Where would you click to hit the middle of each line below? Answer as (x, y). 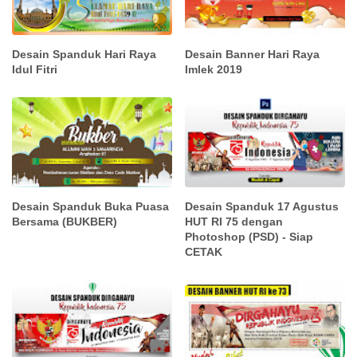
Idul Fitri (35, 70)
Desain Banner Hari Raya (253, 55)
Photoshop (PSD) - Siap (249, 236)
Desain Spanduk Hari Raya (84, 55)
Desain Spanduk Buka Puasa (90, 206)
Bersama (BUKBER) (65, 221)
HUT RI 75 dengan (234, 221)
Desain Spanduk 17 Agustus (262, 206)
